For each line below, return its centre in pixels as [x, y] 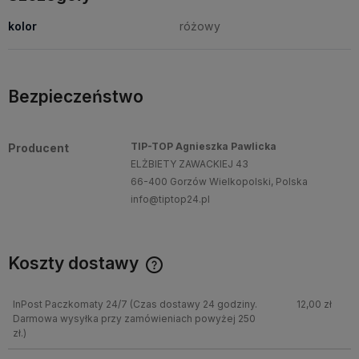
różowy [200, 26]
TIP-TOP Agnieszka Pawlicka [204, 146]
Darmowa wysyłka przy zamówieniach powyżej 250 [134, 319]
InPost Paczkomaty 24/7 [70, 305]
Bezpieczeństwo [76, 96]
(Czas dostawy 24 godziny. [192, 305]
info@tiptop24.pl [171, 199]
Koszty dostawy [75, 263]
